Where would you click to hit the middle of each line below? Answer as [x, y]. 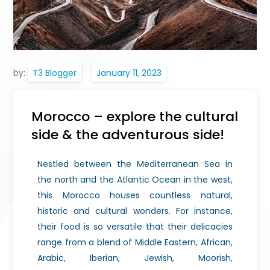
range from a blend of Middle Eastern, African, [135, 242]
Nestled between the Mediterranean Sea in [135, 164]
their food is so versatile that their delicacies [135, 226]
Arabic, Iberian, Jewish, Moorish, [135, 258]
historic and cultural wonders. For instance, [135, 211]
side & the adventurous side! [128, 134]
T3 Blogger [55, 73]
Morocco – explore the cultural [135, 116]
